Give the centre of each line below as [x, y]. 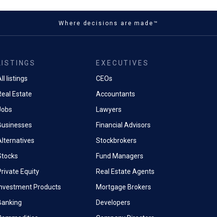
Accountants [116, 94]
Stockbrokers [116, 140]
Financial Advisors [124, 125]
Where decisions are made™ [108, 23]
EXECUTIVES [123, 63]
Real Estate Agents [125, 171]
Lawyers [109, 109]
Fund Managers [120, 156]
